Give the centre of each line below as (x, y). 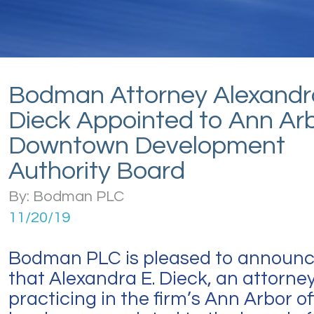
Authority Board (97, 171)
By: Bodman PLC (66, 197)
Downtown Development (147, 146)
